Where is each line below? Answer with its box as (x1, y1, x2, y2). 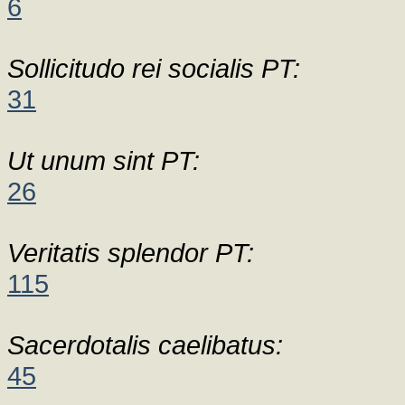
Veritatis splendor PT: (7, 238, 254, 268)
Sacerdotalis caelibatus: (7, 330, 283, 360)
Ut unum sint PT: (7, 146, 200, 175)
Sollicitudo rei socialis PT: (7, 53, 300, 83)
